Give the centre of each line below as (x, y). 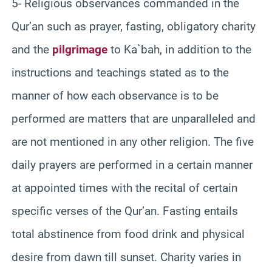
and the (32, 49)
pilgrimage (80, 49)
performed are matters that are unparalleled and (134, 118)
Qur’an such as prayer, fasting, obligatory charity (134, 26)
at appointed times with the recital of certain (124, 188)
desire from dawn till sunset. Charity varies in (126, 257)
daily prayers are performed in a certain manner (132, 165)
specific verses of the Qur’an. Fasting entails (125, 211)
